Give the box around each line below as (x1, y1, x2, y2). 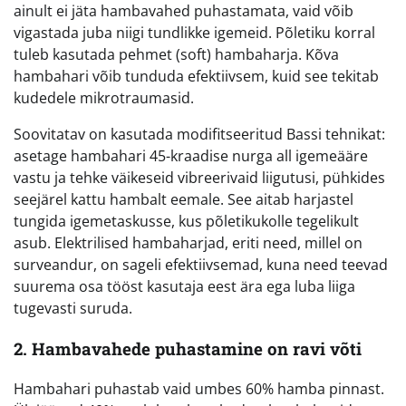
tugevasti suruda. (14, 298, 132, 319)
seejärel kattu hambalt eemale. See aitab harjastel (14, 189, 353, 210)
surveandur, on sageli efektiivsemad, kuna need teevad (14, 255, 388, 275)
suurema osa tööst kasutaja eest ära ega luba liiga (14, 276, 355, 297)
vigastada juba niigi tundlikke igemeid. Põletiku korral (14, 23, 375, 43)
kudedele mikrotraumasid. (14, 88, 194, 109)
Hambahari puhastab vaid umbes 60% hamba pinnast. (14, 379, 384, 400)
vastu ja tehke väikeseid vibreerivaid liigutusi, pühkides (14, 168, 385, 188)
